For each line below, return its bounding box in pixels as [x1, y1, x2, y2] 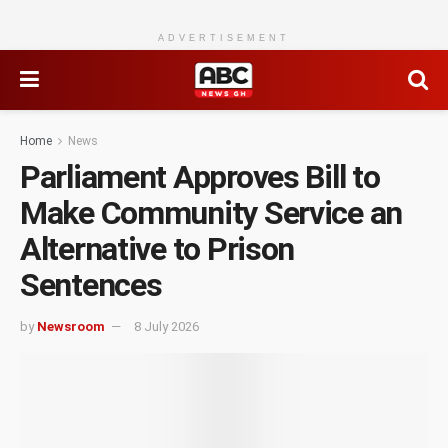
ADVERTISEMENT [158, 33, 290, 43]
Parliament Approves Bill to [20, 158, 380, 196]
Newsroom [37, 318, 105, 334]
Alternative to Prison [20, 230, 295, 268]
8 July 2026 [134, 318, 199, 334]
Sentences [20, 266, 162, 304]
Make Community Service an [20, 194, 402, 232]
